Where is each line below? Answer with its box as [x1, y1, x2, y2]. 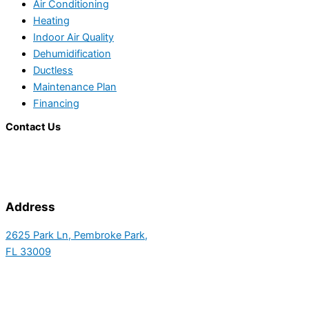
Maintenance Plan [33, 80, 117, 93]
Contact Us [6, 121, 61, 134]
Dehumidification [33, 47, 111, 60]
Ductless [33, 63, 73, 77]
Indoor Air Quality [33, 30, 114, 43]
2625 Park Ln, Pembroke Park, [6, 228, 148, 241]
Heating [33, 14, 70, 27]
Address [6, 199, 55, 214]
